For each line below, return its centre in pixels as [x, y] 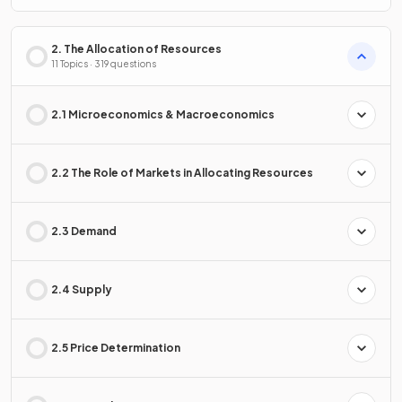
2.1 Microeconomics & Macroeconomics [163, 115]
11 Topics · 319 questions [104, 64]
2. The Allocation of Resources [136, 49]
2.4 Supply [82, 290]
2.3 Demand [84, 232]
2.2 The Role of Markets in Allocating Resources [182, 173]
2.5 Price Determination [116, 348]
